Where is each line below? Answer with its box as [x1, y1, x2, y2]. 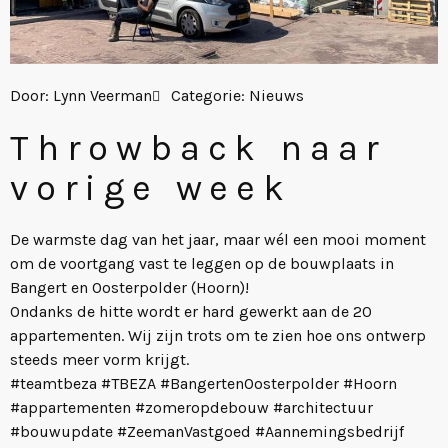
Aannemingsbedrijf [265, 421, 404, 441]
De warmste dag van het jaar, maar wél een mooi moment [10, 229, 426, 249]
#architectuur [273, 397, 373, 417]
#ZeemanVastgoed [117, 421, 251, 441]
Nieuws [249, 85, 304, 105]
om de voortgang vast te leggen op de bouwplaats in [10, 253, 394, 273]
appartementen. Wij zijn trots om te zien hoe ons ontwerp [10, 325, 426, 345]
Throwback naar [10, 126, 388, 169]
